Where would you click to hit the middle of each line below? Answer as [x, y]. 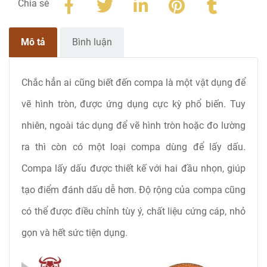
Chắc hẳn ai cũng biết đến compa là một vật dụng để [133, 83]
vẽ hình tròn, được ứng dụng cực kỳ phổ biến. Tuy [133, 104]
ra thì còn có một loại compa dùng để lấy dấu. [133, 147]
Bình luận [92, 42]
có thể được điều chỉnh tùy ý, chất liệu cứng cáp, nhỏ [133, 212]
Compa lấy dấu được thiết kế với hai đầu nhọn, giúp [133, 169]
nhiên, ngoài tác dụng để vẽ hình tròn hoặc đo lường [133, 126]
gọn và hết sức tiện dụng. [76, 233]
